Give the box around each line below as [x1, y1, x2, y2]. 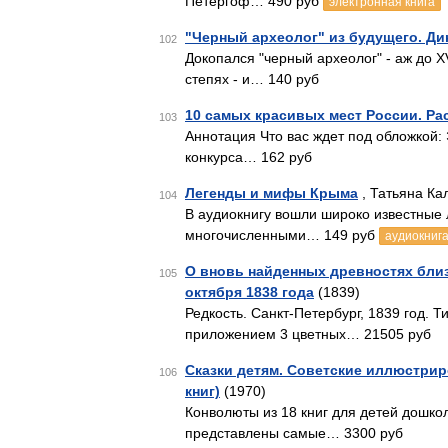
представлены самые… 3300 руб [185, 425, 403, 441]
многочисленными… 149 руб [185, 227, 379, 243]
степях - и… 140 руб [185, 71, 319, 87]
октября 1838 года [185, 284, 314, 300]
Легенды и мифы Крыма [185, 185, 358, 201]
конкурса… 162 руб [185, 149, 312, 165]
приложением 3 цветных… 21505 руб [185, 326, 431, 342]
